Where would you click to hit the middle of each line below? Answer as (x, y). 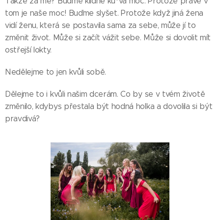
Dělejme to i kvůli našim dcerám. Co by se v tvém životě (105, 94)
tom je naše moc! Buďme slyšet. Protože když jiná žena (104, 13)
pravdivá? (24, 119)
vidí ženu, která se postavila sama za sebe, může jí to (100, 25)
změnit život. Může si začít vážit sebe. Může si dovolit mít (108, 38)
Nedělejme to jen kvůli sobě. (56, 72)
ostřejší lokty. (28, 50)
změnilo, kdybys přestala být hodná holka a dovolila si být (109, 106)
